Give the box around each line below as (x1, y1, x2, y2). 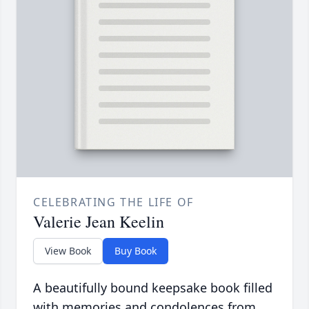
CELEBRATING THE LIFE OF (33, 195, 194, 210)
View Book (45, 244, 91, 258)
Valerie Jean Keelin (33, 210, 164, 233)
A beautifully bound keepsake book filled (33, 279, 272, 297)
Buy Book (114, 244, 157, 258)
